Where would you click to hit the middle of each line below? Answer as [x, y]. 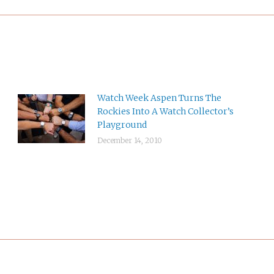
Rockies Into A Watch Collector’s [166, 111]
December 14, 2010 [130, 140]
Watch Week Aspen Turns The [160, 98]
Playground [122, 125]
